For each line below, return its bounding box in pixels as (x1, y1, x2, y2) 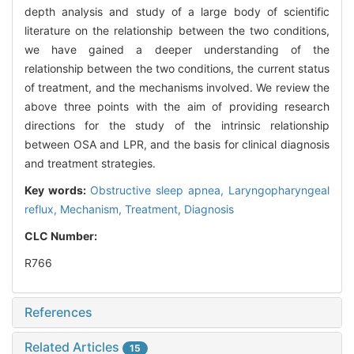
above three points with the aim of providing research (24, 100, 330, 114)
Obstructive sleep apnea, (90, 183, 228, 198)
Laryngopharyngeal (228, 183, 330, 198)
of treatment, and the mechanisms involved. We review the (24, 81, 330, 95)
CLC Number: (24, 229, 100, 243)
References (24, 304, 92, 321)
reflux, (24, 202, 60, 217)
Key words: (24, 183, 90, 198)
